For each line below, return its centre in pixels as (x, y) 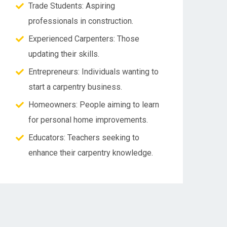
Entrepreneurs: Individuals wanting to (93, 72)
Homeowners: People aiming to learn (94, 105)
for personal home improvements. (88, 120)
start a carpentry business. (75, 87)
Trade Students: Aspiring (72, 6)
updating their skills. (64, 54)
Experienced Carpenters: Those (84, 39)
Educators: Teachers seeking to (84, 138)
